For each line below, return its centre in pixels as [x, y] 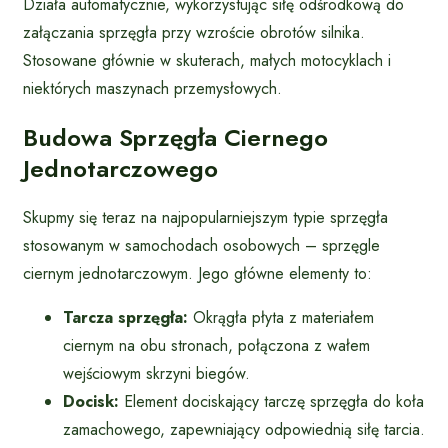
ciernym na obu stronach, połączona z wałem [216, 346]
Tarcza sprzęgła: [125, 318]
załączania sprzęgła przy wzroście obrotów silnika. [194, 32]
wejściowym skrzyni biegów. [156, 374]
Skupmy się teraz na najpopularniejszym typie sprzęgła [205, 218]
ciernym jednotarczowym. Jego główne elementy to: [197, 274]
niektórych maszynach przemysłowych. [152, 88]
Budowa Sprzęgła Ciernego [175, 138]
